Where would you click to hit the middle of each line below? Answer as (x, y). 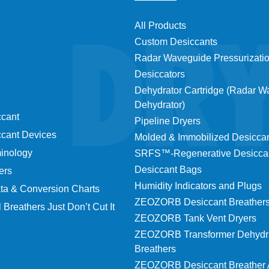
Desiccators (160, 74)
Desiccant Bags (168, 169)
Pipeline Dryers (168, 121)
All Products (160, 25)
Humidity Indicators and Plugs (198, 186)
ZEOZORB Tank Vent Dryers (195, 218)
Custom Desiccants (176, 41)
